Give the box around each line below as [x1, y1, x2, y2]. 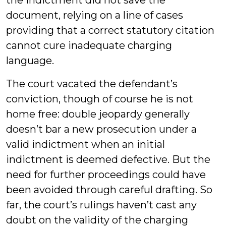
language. [6, 54, 54, 67]
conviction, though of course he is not [6, 93, 193, 105]
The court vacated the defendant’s [6, 78, 178, 90]
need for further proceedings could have [6, 168, 206, 181]
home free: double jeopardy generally [6, 108, 190, 120]
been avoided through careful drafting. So [6, 184, 212, 196]
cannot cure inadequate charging [6, 39, 172, 51]
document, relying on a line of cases [6, 9, 183, 21]
